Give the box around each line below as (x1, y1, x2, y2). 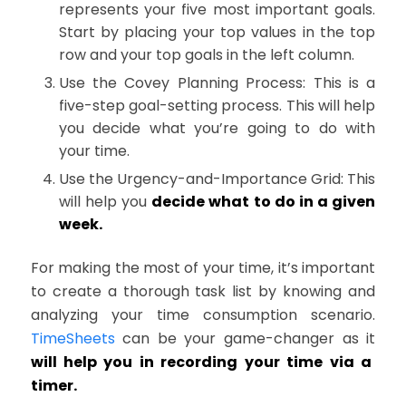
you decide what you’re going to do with (58, 118, 376, 140)
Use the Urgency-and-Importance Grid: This (58, 169, 376, 190)
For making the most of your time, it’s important (30, 257, 376, 279)
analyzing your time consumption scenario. (30, 304, 376, 326)
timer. (30, 375, 77, 397)
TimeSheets (30, 328, 115, 350)
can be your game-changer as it (114, 328, 376, 350)
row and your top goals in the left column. (58, 44, 354, 66)
